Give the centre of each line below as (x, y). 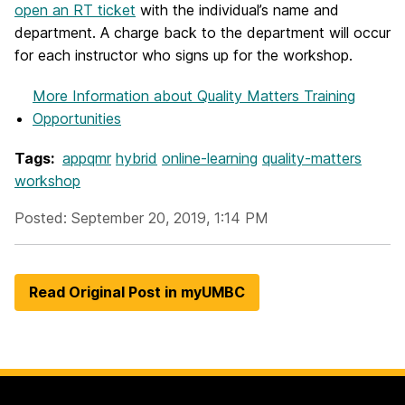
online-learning (210, 158)
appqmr (87, 158)
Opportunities (77, 118)
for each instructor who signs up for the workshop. (184, 56)
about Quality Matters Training (254, 95)
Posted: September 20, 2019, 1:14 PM (141, 217)
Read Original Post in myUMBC (137, 292)
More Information (93, 95)
